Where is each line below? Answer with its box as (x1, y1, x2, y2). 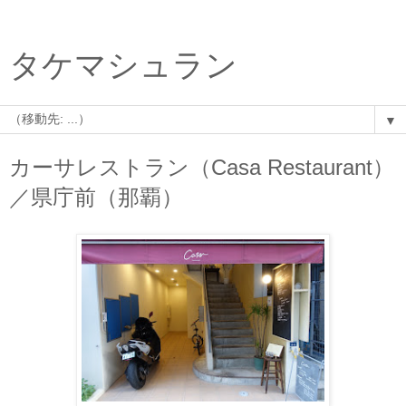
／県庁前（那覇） (9, 185, 183, 209)
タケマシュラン (9, 48, 237, 82)
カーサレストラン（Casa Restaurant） (9, 155, 394, 179)
